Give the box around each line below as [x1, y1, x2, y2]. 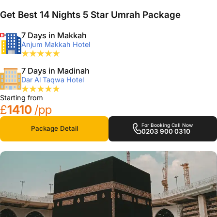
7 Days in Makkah [21, 30, 87, 40]
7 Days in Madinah [21, 65, 90, 76]
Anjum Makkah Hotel [21, 40, 90, 48]
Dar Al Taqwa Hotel [21, 75, 84, 84]
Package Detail [31, 124, 78, 133]
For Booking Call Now [141, 122, 193, 128]
